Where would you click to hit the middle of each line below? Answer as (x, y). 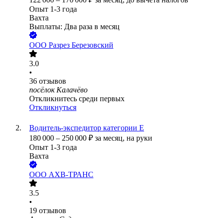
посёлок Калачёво (58, 90)
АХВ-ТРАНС (71, 175)
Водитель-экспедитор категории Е (87, 128)
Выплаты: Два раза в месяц (74, 27)
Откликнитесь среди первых (77, 99)
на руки (139, 138)
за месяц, (111, 138)
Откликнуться (53, 108)
